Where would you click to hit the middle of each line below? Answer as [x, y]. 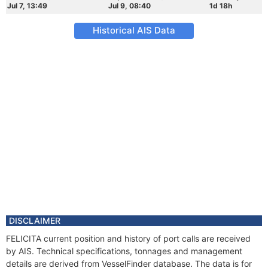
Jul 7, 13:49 [27, 6]
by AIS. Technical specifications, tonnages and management [124, 251]
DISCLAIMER [35, 220]
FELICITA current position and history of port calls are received [128, 238]
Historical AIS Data [134, 30]
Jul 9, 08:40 [130, 6]
